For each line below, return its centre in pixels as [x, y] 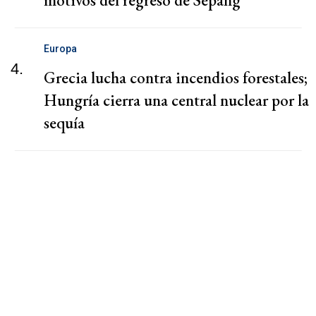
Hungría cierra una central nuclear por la [176, 100]
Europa [60, 48]
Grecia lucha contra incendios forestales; [176, 77]
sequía [64, 122]
